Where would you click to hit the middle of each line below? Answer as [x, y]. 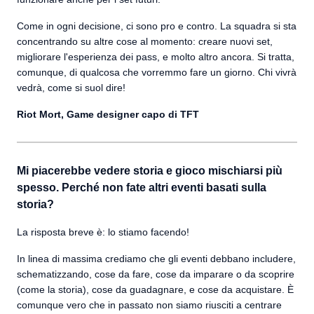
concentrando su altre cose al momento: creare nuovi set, [145, 41]
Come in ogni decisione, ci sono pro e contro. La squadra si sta [157, 26]
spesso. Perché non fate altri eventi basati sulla [142, 187]
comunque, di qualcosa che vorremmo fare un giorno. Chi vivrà [157, 72]
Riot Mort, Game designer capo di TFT [108, 114]
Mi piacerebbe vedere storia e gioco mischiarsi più [150, 171]
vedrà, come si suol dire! [71, 88]
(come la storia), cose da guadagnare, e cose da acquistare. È [155, 289]
